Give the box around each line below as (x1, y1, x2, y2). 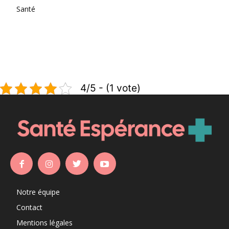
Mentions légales (16, 218, 73, 228)
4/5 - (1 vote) (80, 82, 141, 95)
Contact (16, 202, 42, 213)
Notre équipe (16, 187, 60, 197)
